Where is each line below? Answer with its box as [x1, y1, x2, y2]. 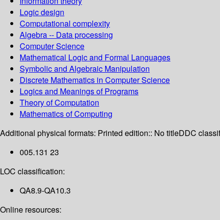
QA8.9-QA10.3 [20, 185, 71, 196]
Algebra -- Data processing [20, 29, 113, 41]
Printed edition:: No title [98, 127, 179, 139]
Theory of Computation [20, 97, 99, 109]
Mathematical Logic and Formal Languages [20, 52, 170, 63]
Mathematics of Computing [20, 108, 112, 120]
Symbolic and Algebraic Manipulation [20, 63, 150, 75]
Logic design [20, 6, 64, 18]
